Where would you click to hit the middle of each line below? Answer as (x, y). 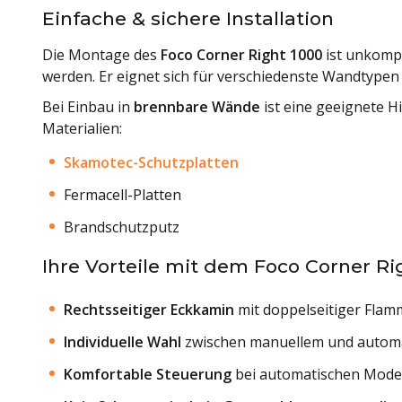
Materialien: (82, 128)
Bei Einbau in (88, 106)
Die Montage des (101, 54)
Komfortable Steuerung (148, 374)
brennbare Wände (197, 106)
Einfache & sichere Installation (188, 18)
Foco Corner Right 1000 (241, 54)
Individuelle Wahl (122, 341)
